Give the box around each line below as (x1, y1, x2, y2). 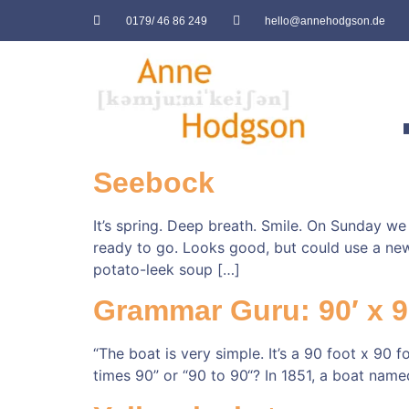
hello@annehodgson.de (265, 14, 385, 27)
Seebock (93, 165, 215, 199)
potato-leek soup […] (93, 259, 240, 278)
